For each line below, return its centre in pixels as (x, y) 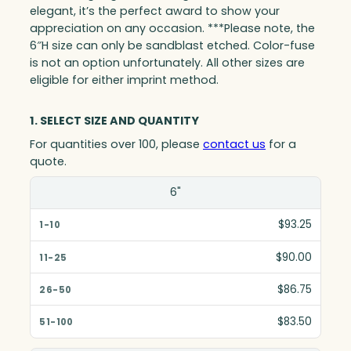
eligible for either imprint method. (124, 80)
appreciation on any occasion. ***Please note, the (172, 28)
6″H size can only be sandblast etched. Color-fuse (172, 45)
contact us (234, 144)
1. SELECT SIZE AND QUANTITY (114, 120)
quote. (48, 161)
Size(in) (60, 191)
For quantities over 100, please (116, 144)
